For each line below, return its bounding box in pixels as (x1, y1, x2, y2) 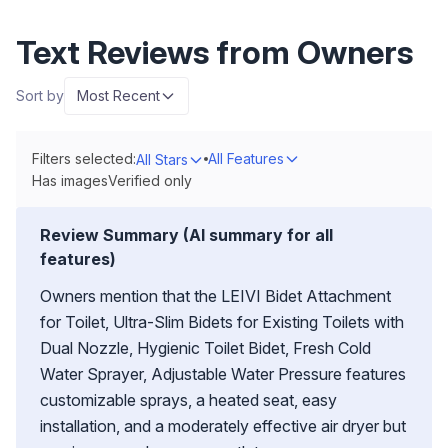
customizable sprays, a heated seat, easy (40, 390, 337, 410)
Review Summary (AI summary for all (40, 225, 333, 245)
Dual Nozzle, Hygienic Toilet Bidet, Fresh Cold (40, 338, 371, 358)
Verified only (108, 172, 192, 189)
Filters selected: (32, 150, 136, 167)
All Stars (136, 151, 188, 168)
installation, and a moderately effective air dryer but (40, 416, 406, 436)
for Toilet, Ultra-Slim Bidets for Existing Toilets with (40, 312, 404, 332)
